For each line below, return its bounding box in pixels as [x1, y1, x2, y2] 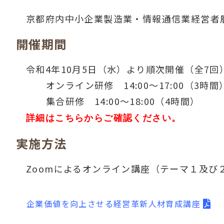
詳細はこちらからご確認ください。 [26, 113, 181, 123]
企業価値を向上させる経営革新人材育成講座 [26, 197, 200, 210]
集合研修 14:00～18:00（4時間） [46, 94, 200, 108]
